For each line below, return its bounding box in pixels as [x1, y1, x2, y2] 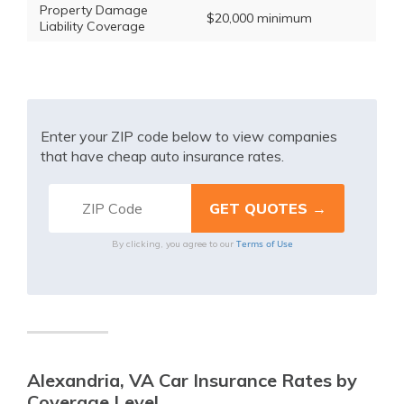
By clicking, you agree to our [111, 238, 236, 250]
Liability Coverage [40, 18, 145, 34]
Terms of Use [235, 237, 293, 250]
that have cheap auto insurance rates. [41, 147, 284, 165]
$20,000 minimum [207, 10, 312, 26]
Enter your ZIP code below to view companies [41, 127, 337, 145]
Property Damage [40, 2, 148, 18]
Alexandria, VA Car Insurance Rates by [27, 369, 357, 391]
